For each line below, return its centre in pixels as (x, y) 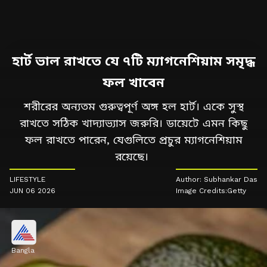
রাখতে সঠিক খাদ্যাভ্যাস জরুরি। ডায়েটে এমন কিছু (133, 123)
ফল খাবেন (133, 83)
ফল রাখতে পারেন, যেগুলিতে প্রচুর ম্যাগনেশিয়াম (133, 140)
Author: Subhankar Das (217, 180)
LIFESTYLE (27, 180)
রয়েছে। (133, 157)
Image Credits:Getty (211, 191)
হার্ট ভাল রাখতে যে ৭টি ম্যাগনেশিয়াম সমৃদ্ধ (133, 61)
